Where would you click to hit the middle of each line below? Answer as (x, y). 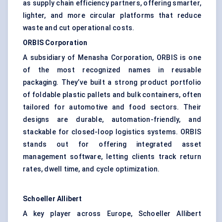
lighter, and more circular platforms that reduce (112, 16)
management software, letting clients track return (112, 157)
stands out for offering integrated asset (112, 144)
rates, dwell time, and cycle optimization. (91, 169)
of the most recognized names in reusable (112, 70)
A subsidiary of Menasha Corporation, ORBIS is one (112, 58)
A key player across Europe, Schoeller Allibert (112, 214)
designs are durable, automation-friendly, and (112, 120)
